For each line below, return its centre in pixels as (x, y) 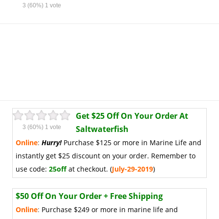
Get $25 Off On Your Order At (132, 116)
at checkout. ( (89, 169)
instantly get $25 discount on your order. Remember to (106, 156)
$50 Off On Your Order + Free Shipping (89, 196)
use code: (32, 169)
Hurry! (53, 142)
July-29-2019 (132, 169)
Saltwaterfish (102, 129)
